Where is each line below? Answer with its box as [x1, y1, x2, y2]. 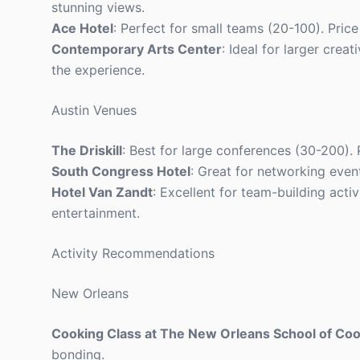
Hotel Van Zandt [51, 184, 153, 200]
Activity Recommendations [51, 245, 215, 261]
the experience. [51, 62, 145, 78]
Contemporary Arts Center [51, 41, 222, 57]
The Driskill [51, 142, 122, 158]
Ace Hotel [51, 20, 113, 36]
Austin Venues [51, 102, 137, 118]
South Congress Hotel [51, 163, 190, 179]
